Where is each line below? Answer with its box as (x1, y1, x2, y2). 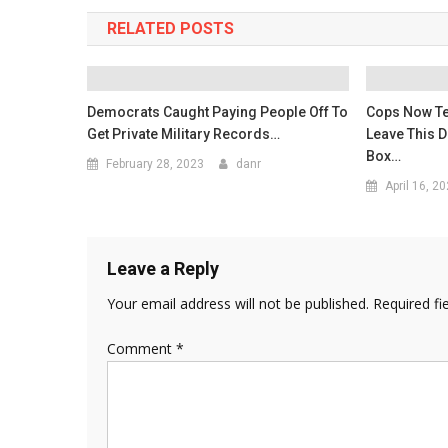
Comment (107, 338, 176, 358)
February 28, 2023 (106, 156, 205, 171)
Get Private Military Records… (87, 125, 281, 142)
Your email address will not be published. (107, 293, 369, 313)
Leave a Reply (107, 257, 219, 279)
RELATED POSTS (107, 18, 234, 38)
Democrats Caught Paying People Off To (87, 103, 349, 120)
